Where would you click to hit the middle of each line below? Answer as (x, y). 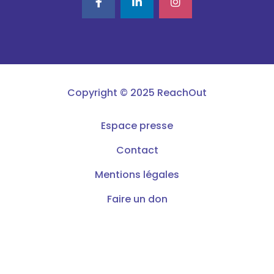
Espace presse (137, 125)
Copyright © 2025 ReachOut (137, 92)
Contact (137, 150)
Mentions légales (137, 174)
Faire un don (137, 199)
